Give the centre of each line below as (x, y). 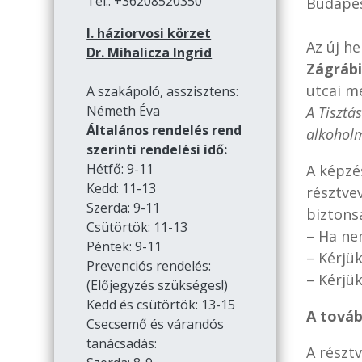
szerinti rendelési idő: (157, 150)
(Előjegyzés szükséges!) (158, 286)
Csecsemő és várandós (156, 324)
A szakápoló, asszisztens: (163, 92)
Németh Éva (124, 111)
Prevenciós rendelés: (149, 266)
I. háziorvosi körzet (149, 34)
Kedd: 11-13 (122, 189)
